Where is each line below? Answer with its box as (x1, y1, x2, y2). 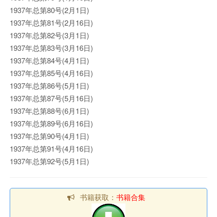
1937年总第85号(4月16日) (10, 67, 93, 78)
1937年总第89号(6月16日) (10, 118, 93, 128)
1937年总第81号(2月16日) (10, 17, 93, 28)
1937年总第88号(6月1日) (10, 105, 89, 116)
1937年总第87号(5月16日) (10, 93, 93, 103)
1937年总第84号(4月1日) (10, 55, 89, 65)
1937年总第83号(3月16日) (10, 42, 93, 53)
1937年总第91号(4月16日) (10, 143, 93, 154)
